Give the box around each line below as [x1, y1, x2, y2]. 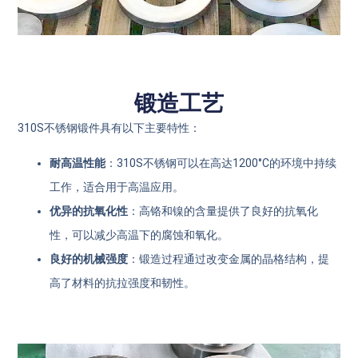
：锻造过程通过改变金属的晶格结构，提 [128, 253, 330, 266]
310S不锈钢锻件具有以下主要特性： [18, 121, 201, 134]
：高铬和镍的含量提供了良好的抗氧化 [128, 205, 319, 218]
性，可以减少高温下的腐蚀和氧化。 [50, 229, 229, 242]
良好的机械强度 [50, 253, 129, 266]
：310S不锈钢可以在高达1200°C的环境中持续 [105, 157, 337, 170]
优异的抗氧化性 [50, 205, 129, 218]
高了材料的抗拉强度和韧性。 [50, 276, 196, 290]
